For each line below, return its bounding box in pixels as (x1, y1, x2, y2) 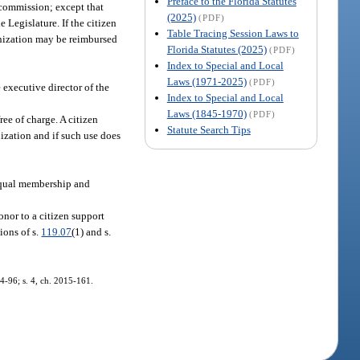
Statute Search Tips (166, 123, 251, 136)
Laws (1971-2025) (166, 75, 247, 88)
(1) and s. (72, 225, 112, 238)
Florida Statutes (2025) (166, 43, 267, 55)
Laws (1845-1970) (166, 107, 247, 120)
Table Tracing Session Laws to (166, 27, 299, 39)
